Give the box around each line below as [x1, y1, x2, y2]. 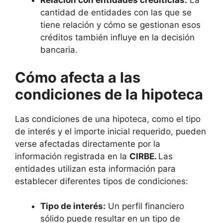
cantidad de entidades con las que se [40, 7, 192, 18]
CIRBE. [129, 151, 158, 161]
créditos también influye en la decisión [40, 32, 195, 43]
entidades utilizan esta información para [15, 163, 176, 174]
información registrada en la [15, 151, 129, 161]
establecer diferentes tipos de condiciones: [15, 176, 188, 186]
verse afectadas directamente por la [15, 138, 160, 149]
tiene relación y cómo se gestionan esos [40, 20, 201, 30]
